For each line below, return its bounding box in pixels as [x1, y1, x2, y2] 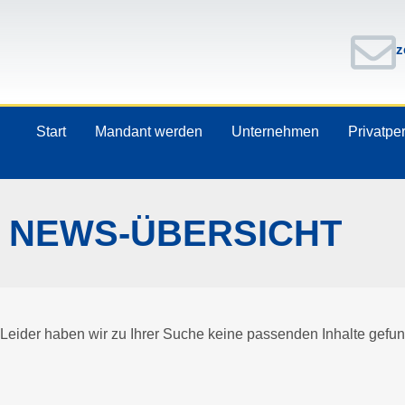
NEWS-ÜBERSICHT [9, 212, 342, 253]
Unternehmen [231, 124, 319, 139]
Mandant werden [95, 124, 202, 139]
